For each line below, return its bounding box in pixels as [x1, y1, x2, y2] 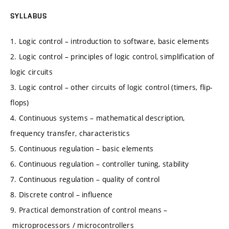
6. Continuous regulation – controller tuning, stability [10, 159, 189, 169]
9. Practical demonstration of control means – [10, 205, 168, 215]
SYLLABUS [10, 11, 47, 20]
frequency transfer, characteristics [10, 128, 130, 139]
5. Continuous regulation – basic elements [10, 144, 154, 154]
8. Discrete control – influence [10, 190, 113, 200]
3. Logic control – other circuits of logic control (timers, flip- [10, 82, 213, 93]
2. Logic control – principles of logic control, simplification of [10, 52, 215, 62]
